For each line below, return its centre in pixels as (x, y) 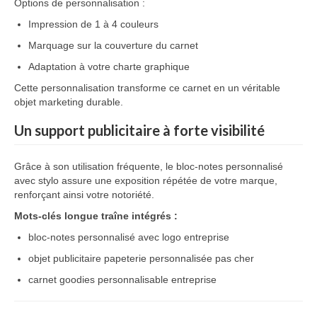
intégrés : (155, 216)
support (61, 130)
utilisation (94, 166)
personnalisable (134, 279)
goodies (79, 279)
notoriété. (133, 195)
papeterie (127, 258)
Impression (54, 24)
